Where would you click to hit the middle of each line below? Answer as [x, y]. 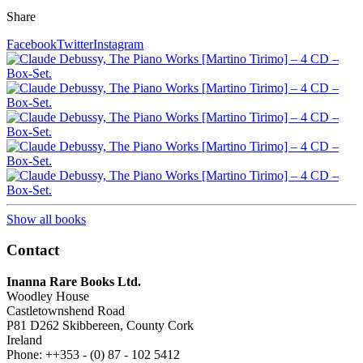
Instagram [118, 44]
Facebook [32, 44]
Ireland [24, 340]
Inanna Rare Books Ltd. [74, 282]
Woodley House [48, 296]
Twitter [75, 44]
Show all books [46, 219]
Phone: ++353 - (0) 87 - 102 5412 [93, 354]
